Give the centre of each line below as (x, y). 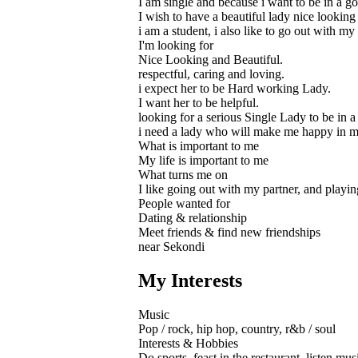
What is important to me (199, 145)
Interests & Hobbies (188, 343)
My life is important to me (203, 160)
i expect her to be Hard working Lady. (235, 88)
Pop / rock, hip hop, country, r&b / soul (237, 328)
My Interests (190, 280)
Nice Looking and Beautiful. (211, 59)
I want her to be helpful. (199, 102)
